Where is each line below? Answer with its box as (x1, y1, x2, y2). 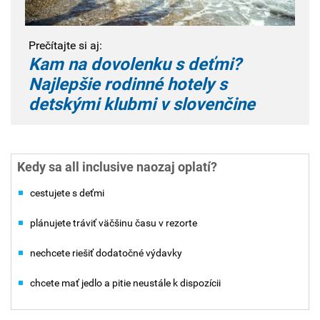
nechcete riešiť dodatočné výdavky (30, 246, 182, 259)
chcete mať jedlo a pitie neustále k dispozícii (30, 276, 221, 289)
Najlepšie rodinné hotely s (29, 74, 227, 95)
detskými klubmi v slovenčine (29, 94, 255, 115)
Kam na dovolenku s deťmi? (29, 54, 241, 75)
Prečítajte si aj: (29, 39, 102, 53)
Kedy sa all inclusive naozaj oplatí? (17, 159, 217, 175)
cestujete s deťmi (30, 186, 104, 199)
